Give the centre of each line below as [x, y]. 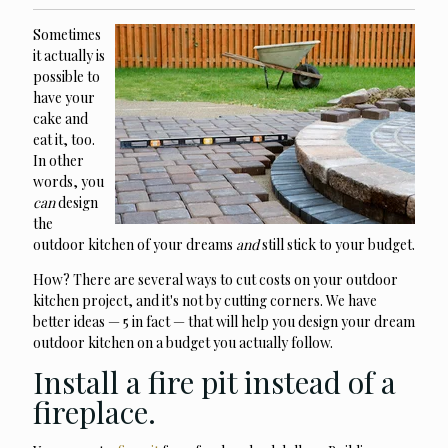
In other [58, 161]
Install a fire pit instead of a [214, 382]
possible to [66, 77]
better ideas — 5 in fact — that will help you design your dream [224, 322]
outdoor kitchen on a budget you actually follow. [183, 343]
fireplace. [94, 412]
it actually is [69, 56]
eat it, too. [64, 140]
